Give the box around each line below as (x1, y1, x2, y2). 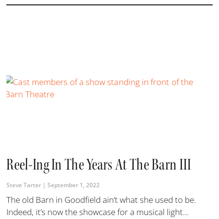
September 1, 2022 (46, 181, 100, 190)
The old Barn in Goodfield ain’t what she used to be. (6, 194, 197, 206)
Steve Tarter (6, 181, 43, 190)
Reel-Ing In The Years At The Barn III (6, 154, 192, 175)
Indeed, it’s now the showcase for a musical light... (6, 206, 189, 218)
